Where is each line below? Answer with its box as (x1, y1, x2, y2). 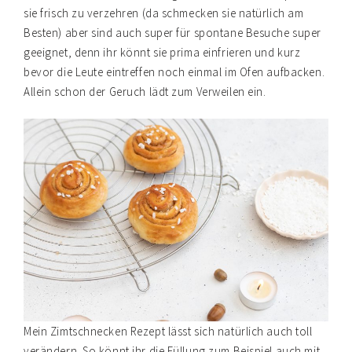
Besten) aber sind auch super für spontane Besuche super (24, 24, 321, 40)
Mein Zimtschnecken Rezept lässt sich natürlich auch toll (24, 324, 313, 339)
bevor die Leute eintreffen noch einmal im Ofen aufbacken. (24, 64, 325, 79)
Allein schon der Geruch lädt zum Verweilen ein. (24, 83, 266, 99)
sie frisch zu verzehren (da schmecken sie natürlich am (24, 5, 304, 20)
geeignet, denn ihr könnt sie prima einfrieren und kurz (24, 44, 301, 60)
